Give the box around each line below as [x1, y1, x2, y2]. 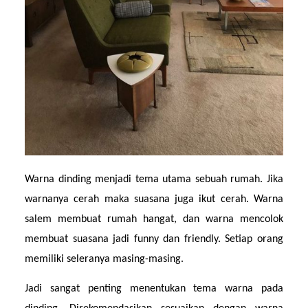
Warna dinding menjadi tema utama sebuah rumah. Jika [25, 174, 283, 186]
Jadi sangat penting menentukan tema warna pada [25, 283, 283, 294]
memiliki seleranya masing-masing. [25, 254, 184, 265]
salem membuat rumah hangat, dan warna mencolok [25, 214, 283, 225]
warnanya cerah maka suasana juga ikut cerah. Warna [25, 194, 283, 206]
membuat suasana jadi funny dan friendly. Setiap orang [25, 234, 283, 245]
